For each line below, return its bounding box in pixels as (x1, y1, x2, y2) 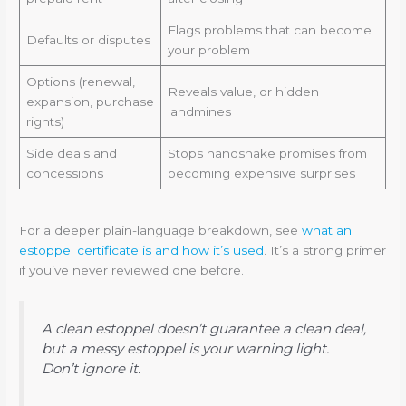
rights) (25, 113, 64, 129)
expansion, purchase (25, 93, 154, 109)
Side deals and (25, 145, 117, 160)
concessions (25, 165, 103, 180)
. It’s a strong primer (264, 243, 387, 258)
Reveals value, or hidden (167, 83, 319, 99)
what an (302, 223, 353, 238)
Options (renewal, (25, 73, 135, 89)
